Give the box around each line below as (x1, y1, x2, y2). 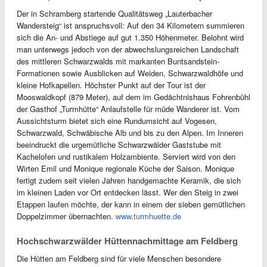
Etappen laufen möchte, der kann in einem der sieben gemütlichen (17, 198, 245, 210)
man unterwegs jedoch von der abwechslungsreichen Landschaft (17, 44, 239, 55)
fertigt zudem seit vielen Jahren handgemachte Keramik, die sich (17, 175, 241, 186)
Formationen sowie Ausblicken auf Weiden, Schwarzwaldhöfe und (17, 67, 243, 79)
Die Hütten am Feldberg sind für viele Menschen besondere (17, 253, 221, 264)
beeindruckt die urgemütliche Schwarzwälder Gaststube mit (17, 139, 221, 150)
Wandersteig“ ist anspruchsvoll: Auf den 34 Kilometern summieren (17, 20, 244, 31)
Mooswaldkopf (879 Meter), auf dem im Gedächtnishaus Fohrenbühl (17, 91, 250, 103)
